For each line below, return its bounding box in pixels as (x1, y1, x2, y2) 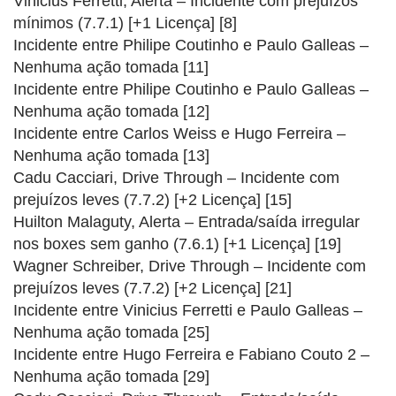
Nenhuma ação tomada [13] (13, 146, 209, 164)
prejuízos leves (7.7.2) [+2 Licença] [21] (13, 278, 292, 297)
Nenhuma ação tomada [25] (13, 323, 209, 341)
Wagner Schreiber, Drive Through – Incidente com (13, 256, 366, 275)
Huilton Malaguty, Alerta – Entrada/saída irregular (13, 212, 360, 231)
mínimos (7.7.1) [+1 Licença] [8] (13, 13, 237, 32)
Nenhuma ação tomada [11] (13, 57, 209, 76)
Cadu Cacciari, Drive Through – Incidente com (13, 168, 339, 187)
